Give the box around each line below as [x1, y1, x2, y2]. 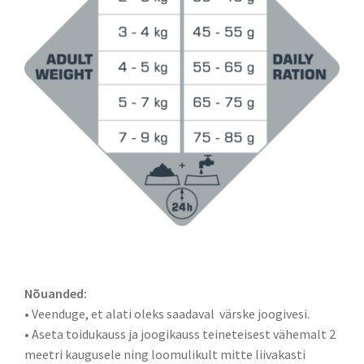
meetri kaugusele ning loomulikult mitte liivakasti [24, 345, 305, 362]
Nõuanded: [24, 284, 87, 301]
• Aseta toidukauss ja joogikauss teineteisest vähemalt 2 [24, 325, 336, 342]
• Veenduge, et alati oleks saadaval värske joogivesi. [24, 305, 310, 322]
